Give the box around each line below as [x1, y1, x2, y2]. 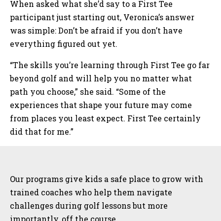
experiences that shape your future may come [10, 100, 192, 110]
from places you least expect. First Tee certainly [10, 113, 201, 124]
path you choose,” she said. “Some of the [10, 86, 166, 97]
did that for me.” [10, 126, 74, 137]
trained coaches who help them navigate [10, 187, 172, 198]
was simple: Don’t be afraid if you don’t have [10, 25, 183, 36]
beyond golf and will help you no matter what [10, 73, 192, 84]
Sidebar [9, 149, 69, 170]
